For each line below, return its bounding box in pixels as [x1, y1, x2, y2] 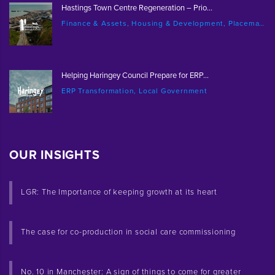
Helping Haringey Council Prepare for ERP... [61, 71, 209, 81]
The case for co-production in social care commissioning [21, 227, 236, 238]
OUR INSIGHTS [9, 148, 100, 163]
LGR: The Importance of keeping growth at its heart [21, 187, 217, 198]
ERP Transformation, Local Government [61, 87, 207, 96]
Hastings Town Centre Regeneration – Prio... [61, 3, 212, 14]
